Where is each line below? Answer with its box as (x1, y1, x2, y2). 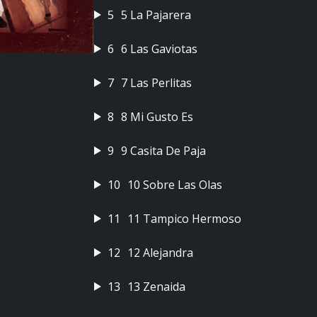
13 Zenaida (127, 279, 185, 294)
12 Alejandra (127, 245, 193, 260)
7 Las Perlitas (120, 75, 192, 91)
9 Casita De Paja (120, 143, 206, 158)
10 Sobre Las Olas (127, 177, 222, 192)
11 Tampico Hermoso (127, 211, 241, 226)
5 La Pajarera (120, 7, 191, 23)
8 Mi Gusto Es (120, 109, 193, 125)
